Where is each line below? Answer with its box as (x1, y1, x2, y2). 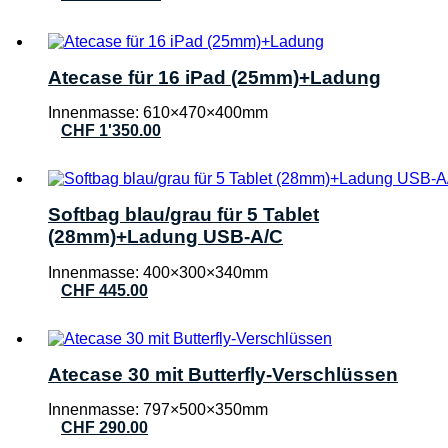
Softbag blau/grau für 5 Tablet (48, 204, 319, 226)
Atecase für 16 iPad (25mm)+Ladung (48, 66, 381, 88)
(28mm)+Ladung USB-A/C (48, 226, 283, 248)
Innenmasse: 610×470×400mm (48, 104, 268, 122)
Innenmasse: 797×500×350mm (48, 401, 268, 419)
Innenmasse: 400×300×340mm (48, 263, 268, 281)
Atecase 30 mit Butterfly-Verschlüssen (48, 363, 398, 385)
